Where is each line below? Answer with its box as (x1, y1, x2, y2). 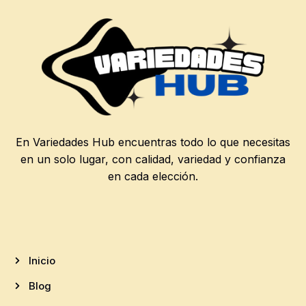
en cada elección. (108, 169, 198, 184)
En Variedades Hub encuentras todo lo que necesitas (16, 135, 290, 150)
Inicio (28, 254, 55, 268)
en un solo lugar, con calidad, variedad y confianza (20, 152, 286, 167)
